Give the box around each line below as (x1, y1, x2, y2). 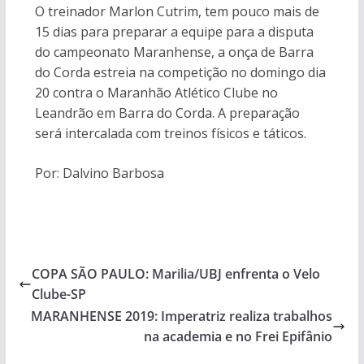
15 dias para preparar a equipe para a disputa (34, 23, 314, 41)
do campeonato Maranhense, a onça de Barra (34, 43, 314, 61)
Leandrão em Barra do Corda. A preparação (34, 104, 300, 122)
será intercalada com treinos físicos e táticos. (34, 124, 306, 142)
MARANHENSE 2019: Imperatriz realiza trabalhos (31, 307, 333, 325)
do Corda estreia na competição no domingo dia (34, 63, 326, 81)
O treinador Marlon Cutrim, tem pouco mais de (34, 2, 319, 20)
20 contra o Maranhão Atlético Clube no (34, 84, 278, 102)
